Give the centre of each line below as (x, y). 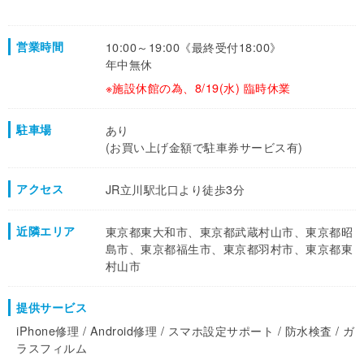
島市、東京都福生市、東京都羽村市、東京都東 (229, 249)
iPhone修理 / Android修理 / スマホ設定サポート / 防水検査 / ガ (186, 331)
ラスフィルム (52, 348)
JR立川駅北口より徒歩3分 (175, 189)
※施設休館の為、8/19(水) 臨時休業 (198, 88)
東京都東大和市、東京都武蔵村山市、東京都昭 (229, 232)
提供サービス (52, 308)
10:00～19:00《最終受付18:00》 (193, 47)
